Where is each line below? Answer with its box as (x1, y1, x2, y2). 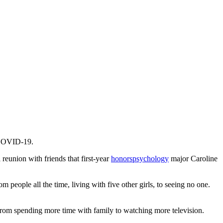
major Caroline (169, 154, 218, 163)
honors (111, 154, 132, 163)
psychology (132, 154, 169, 163)
